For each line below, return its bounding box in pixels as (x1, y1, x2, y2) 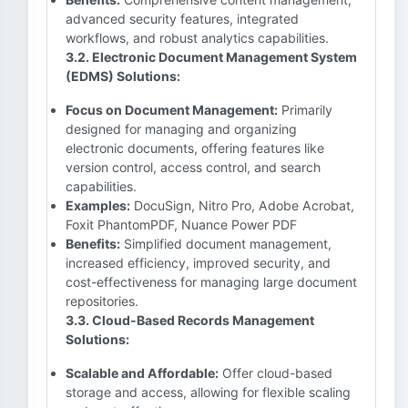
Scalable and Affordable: (66, 365, 219, 381)
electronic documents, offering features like (66, 140, 324, 156)
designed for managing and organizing (66, 121, 297, 137)
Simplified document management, (120, 236, 331, 251)
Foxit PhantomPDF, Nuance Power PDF (66, 217, 297, 232)
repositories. (66, 293, 138, 309)
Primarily (278, 102, 332, 117)
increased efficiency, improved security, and (66, 255, 331, 270)
